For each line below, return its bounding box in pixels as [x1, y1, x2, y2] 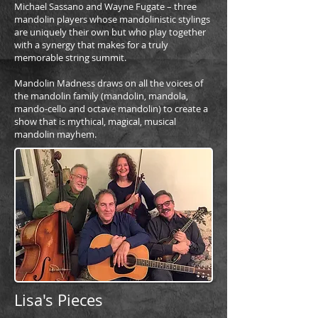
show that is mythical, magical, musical [14, 115, 176, 128]
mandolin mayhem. [14, 128, 97, 141]
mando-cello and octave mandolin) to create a [14, 102, 208, 115]
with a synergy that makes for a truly [14, 38, 168, 51]
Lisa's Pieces [14, 290, 103, 310]
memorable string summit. [14, 51, 126, 64]
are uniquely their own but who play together [14, 26, 206, 38]
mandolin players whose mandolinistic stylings [14, 13, 210, 26]
